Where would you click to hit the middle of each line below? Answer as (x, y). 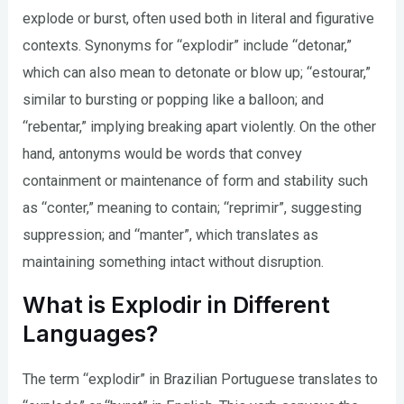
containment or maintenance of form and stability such (196, 180)
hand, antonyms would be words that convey (163, 153)
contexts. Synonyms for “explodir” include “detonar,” (188, 45)
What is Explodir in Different (177, 305)
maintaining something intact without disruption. (174, 262)
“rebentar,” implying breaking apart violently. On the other (200, 126)
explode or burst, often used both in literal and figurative (199, 18)
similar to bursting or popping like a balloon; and (174, 99)
